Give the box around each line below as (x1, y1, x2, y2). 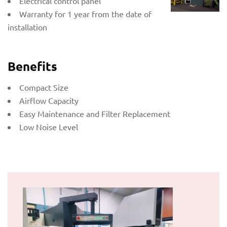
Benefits (8, 58, 57, 74)
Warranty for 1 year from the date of (19, 9, 152, 19)
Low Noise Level (19, 121, 78, 132)
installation (8, 22, 47, 32)
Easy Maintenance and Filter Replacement (19, 108, 170, 119)
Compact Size (19, 82, 68, 92)
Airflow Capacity (19, 95, 79, 105)
